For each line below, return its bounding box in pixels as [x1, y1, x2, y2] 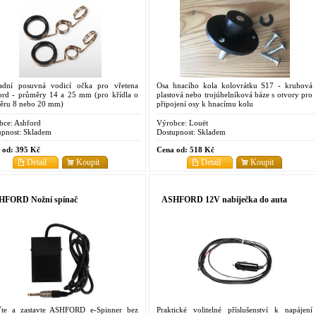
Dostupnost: [157, 127, 195, 136]
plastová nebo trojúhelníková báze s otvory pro [157, 90, 312, 99]
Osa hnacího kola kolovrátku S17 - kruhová [157, 80, 312, 90]
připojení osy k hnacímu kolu [157, 99, 253, 108]
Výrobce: [157, 118, 187, 127]
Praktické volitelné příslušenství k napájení [157, 305, 312, 314]
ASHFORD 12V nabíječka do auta [162, 194, 287, 205]
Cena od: [157, 145, 188, 154]
